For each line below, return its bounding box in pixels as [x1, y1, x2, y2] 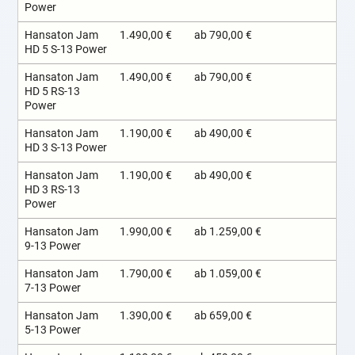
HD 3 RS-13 [25, 183, 81, 197]
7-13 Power [25, 281, 82, 296]
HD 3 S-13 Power [25, 141, 108, 155]
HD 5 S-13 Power [25, 43, 108, 57]
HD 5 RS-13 [25, 85, 81, 99]
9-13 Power [25, 239, 82, 254]
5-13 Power [25, 323, 82, 338]
